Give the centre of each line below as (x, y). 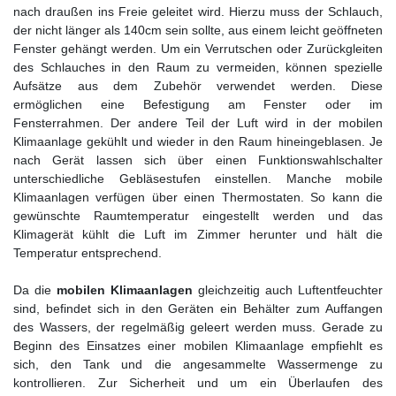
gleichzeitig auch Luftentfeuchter (288, 289)
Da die (35, 289)
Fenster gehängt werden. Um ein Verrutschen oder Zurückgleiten (198, 48)
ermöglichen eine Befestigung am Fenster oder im (198, 104)
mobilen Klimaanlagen (125, 289)
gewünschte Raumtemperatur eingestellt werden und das (198, 215)
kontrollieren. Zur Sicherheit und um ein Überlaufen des (198, 382)
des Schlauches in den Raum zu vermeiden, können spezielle (198, 67)
